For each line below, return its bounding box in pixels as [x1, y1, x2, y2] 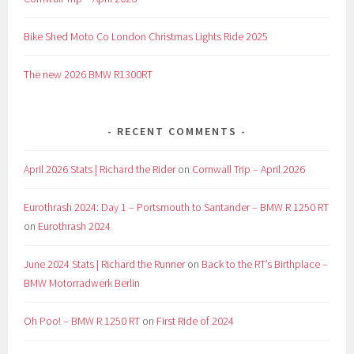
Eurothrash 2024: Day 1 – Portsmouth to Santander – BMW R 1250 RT [24, 200, 330, 215]
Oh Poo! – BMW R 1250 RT [24, 314, 141, 329]
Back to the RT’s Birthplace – [201, 257, 329, 272]
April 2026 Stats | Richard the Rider [24, 162, 176, 177]
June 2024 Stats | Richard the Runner [24, 257, 186, 272]
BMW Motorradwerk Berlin [24, 276, 141, 291]
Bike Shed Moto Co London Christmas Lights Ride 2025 [24, 29, 269, 44]
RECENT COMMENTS [117, 124, 237, 139]
